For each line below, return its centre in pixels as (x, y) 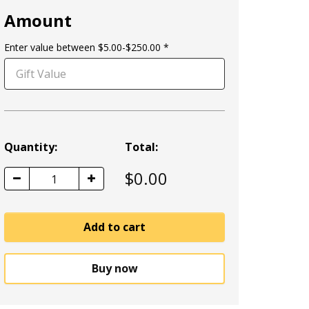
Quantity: (31, 147)
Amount (38, 20)
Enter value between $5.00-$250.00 (82, 47)
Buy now (114, 268)
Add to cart (114, 227)
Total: (141, 147)
